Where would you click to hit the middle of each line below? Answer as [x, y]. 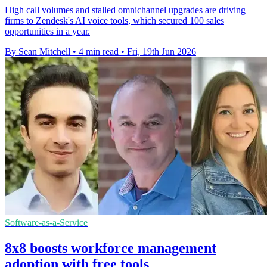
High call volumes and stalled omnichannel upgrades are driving [125, 10]
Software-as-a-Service [46, 223]
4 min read [99, 52]
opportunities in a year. [47, 32]
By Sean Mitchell [38, 52]
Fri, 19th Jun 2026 [162, 52]
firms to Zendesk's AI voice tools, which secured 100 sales [114, 21]
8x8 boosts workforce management [111, 248]
